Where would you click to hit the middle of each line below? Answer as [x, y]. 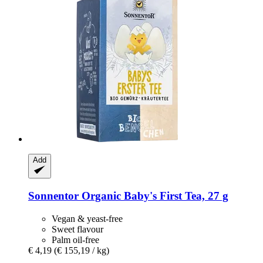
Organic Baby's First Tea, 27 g [154, 196]
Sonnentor [53, 196]
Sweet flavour [77, 229]
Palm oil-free [75, 240]
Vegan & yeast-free [87, 218]
